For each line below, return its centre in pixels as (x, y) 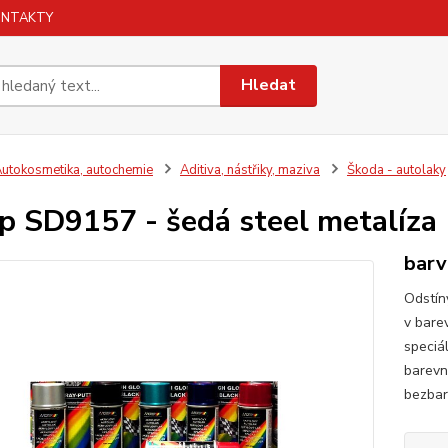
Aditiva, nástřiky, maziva (249, 170)
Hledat (269, 85)
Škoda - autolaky (396, 170)
